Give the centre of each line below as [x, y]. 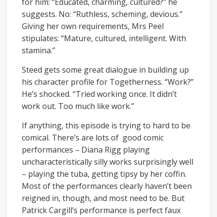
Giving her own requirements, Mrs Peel [93, 26]
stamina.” [39, 50]
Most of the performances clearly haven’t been [107, 186]
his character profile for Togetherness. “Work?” [108, 82]
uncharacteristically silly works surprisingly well [108, 162]
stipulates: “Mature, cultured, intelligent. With [104, 38]
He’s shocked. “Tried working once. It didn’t [99, 94]
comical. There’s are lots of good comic [93, 137]
